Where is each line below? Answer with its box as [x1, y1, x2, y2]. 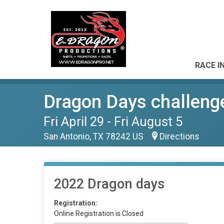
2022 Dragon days [54, 176, 164, 192]
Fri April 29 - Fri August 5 [43, 114, 182, 129]
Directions [159, 131, 199, 141]
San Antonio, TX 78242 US [43, 131, 145, 141]
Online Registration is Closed [54, 209, 143, 217]
